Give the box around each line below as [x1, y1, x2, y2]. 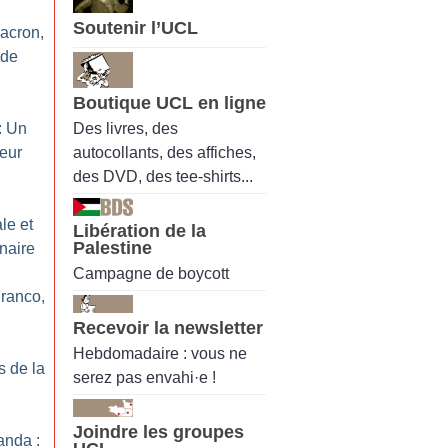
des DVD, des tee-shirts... [73, 167, 253, 185]
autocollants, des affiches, [73, 143, 256, 161]
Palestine [73, 237, 152, 258]
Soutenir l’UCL [73, 18, 198, 39]
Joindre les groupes [73, 422, 244, 443]
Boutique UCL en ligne [73, 92, 266, 113]
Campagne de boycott [73, 265, 229, 283]
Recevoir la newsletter [73, 318, 263, 339]
